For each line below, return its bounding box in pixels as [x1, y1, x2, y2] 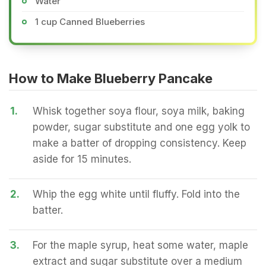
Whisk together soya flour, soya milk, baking [33, 105, 245, 117]
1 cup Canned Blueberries [35, 16, 145, 27]
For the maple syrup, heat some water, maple [33, 239, 248, 251]
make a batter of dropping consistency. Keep [33, 137, 246, 149]
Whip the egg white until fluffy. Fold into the [33, 188, 240, 200]
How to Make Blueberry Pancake [9, 71, 213, 86]
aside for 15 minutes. [33, 153, 131, 165]
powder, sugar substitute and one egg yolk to [33, 121, 250, 133]
